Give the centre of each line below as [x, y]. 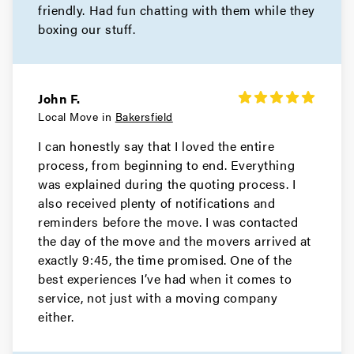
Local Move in [77, 116]
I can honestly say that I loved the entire [156, 146]
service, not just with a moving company [158, 298]
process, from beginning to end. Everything [167, 165]
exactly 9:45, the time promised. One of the [165, 260]
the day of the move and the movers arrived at [175, 241]
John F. [59, 98]
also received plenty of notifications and [157, 203]
